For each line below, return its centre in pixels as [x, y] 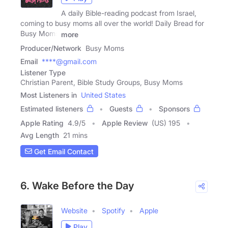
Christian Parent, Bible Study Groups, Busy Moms [102, 82]
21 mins [75, 135]
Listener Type [43, 73]
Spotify [113, 210]
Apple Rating [42, 123]
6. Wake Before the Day [77, 186]
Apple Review [125, 123]
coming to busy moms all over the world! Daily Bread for [112, 23]
